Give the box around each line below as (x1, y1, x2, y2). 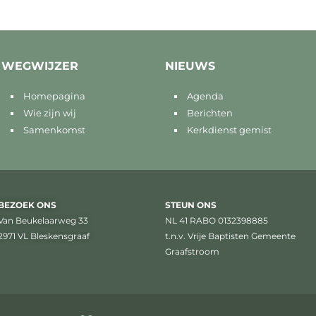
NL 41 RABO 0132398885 (165, 214, 268, 226)
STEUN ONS (165, 199, 217, 210)
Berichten (187, 107, 233, 119)
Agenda (187, 90, 224, 102)
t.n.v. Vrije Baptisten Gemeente (165, 230, 296, 241)
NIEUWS (165, 59, 215, 73)
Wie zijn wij (23, 107, 76, 119)
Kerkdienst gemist (187, 124, 272, 136)
